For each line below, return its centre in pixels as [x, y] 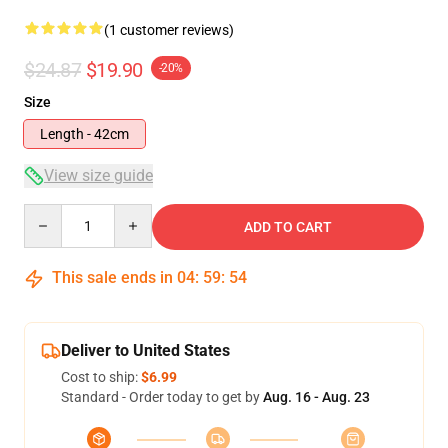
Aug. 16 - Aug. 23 [316, 397]
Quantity [50, 213]
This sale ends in [112, 277]
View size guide [98, 175]
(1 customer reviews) [169, 30]
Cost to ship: [101, 377]
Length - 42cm [84, 134]
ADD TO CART [288, 227]
